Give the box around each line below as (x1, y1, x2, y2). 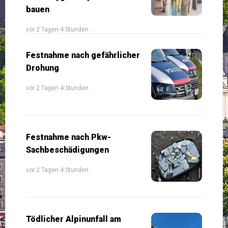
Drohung (26, 63, 59, 73)
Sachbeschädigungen (26, 145, 109, 155)
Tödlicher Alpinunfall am (26, 214, 121, 224)
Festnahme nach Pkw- (26, 132, 111, 142)
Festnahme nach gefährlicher (26, 50, 140, 60)
